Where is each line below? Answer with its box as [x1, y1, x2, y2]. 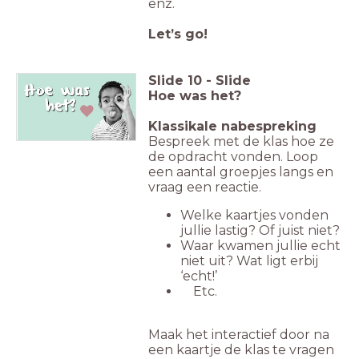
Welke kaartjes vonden [180, 208, 329, 224]
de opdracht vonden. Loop [148, 149, 318, 165]
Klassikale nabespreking [148, 119, 317, 135]
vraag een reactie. [148, 179, 261, 196]
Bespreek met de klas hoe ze [148, 134, 334, 150]
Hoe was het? [148, 88, 249, 104]
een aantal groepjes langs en [148, 164, 333, 180]
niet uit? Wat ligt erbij [180, 253, 318, 269]
